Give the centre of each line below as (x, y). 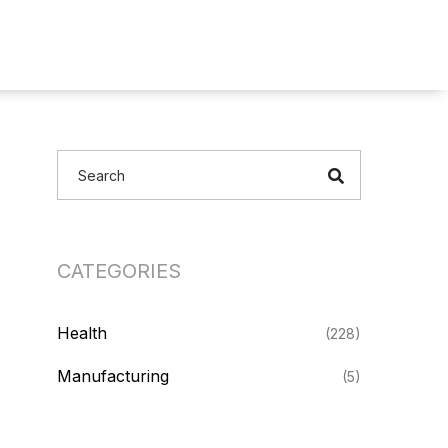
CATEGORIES (119, 271)
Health (82, 333)
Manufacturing (113, 376)
